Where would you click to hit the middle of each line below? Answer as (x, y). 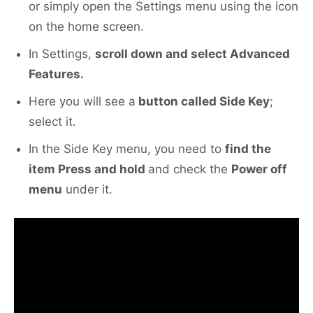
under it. (87, 190)
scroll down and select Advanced (192, 54)
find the (248, 149)
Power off (259, 169)
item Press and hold (88, 169)
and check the (190, 169)
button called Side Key (203, 102)
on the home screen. (86, 27)
